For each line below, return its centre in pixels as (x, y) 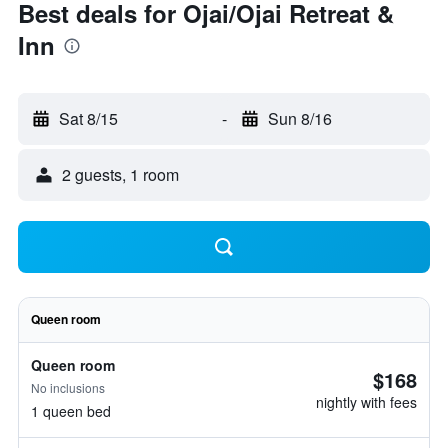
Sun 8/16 (299, 118)
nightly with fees (366, 402)
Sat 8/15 (88, 118)
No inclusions (68, 387)
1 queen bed (71, 411)
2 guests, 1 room (120, 174)
